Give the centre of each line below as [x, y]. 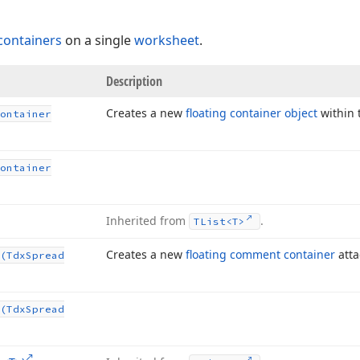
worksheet [167, 40]
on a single [98, 40]
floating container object [252, 113]
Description [134, 81]
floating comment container [260, 254]
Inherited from [147, 221]
